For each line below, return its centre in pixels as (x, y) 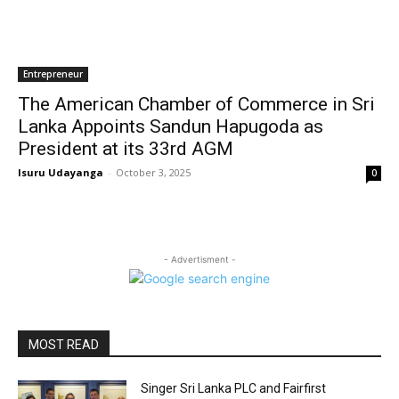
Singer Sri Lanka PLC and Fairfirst (234, 388)
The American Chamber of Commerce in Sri (196, 104)
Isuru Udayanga (61, 172)
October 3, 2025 (153, 172)
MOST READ (64, 345)
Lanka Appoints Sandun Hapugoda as (171, 126)
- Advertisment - (199, 259)
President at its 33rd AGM (126, 149)
